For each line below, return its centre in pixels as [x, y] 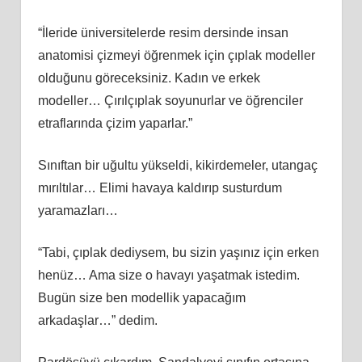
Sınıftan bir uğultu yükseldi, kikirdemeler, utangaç [177, 165]
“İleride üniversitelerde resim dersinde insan [163, 32]
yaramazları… [78, 210]
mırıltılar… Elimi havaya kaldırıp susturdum [160, 187]
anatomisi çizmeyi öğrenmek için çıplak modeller [176, 55]
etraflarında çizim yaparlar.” [115, 123]
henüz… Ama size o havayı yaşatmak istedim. [168, 275]
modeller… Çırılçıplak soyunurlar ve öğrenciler [170, 100]
